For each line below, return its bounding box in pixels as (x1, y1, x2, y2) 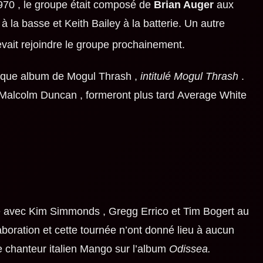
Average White (177, 89, 247, 102)
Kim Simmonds (28, 205, 100, 218)
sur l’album (112, 243, 169, 255)
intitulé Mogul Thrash (140, 70, 238, 83)
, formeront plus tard (76, 89, 177, 102)
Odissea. (168, 243, 211, 255)
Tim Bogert (183, 205, 234, 218)
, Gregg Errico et (99, 205, 183, 218)
